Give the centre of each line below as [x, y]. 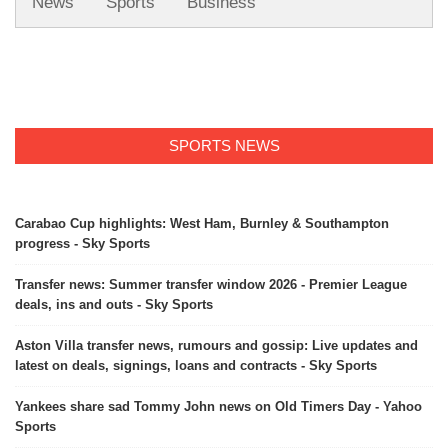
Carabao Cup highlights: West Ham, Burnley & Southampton [202, 224]
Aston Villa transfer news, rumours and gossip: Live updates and [216, 346]
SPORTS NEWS [224, 146]
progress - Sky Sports [82, 244]
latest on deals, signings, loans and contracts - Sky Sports [196, 366]
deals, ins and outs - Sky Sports [114, 305]
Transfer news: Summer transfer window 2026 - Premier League [211, 285]
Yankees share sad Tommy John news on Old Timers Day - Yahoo [218, 407]
